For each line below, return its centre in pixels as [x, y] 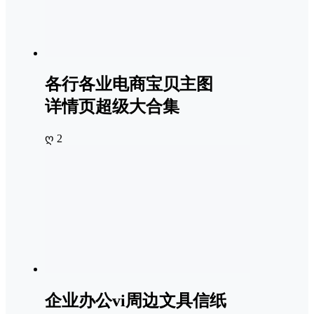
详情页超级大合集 [112, 107]
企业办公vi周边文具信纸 [136, 301]
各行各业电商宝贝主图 [129, 84]
